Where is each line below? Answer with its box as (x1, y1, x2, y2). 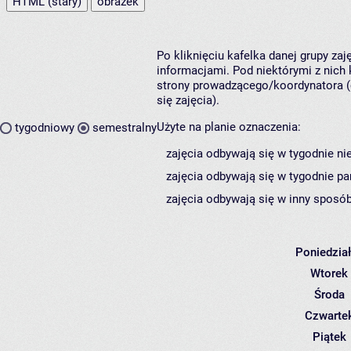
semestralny (92, 121, 157, 136)
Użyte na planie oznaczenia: (157, 119, 301, 134)
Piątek (312, 329, 346, 344)
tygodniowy (15, 121, 74, 136)
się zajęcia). (157, 92, 219, 107)
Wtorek (310, 266, 348, 280)
